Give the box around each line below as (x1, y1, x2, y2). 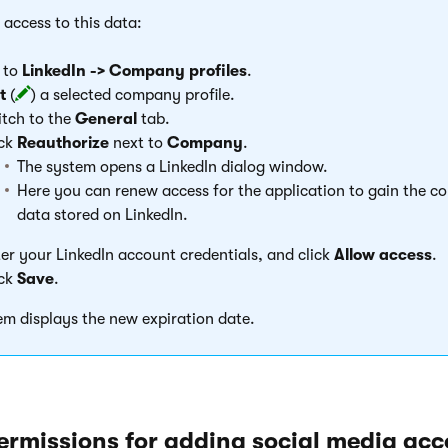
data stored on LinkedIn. (17, 205, 188, 224)
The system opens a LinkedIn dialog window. (17, 157, 328, 176)
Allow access (334, 245, 432, 264)
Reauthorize (17, 133, 109, 152)
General (75, 109, 137, 128)
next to (109, 133, 167, 152)
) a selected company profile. (31, 85, 235, 104)
